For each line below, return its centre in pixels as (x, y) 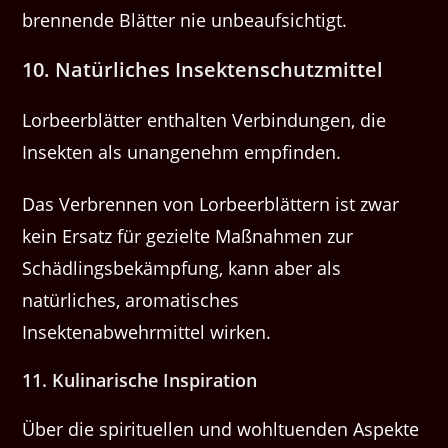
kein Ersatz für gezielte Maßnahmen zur (188, 236)
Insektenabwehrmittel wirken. (147, 332)
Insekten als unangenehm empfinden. (182, 152)
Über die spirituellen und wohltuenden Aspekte (221, 429)
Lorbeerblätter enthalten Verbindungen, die (204, 120)
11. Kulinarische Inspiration (140, 380)
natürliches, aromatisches (131, 300)
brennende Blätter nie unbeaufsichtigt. (185, 20)
